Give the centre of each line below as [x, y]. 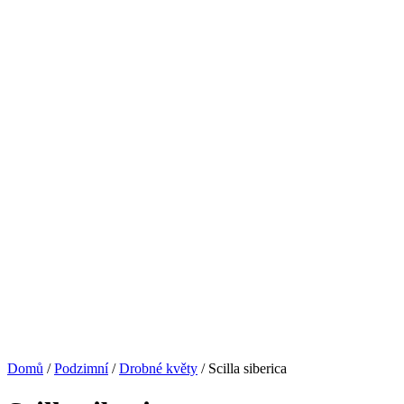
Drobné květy [158, 368]
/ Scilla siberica [242, 368]
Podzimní [81, 368]
